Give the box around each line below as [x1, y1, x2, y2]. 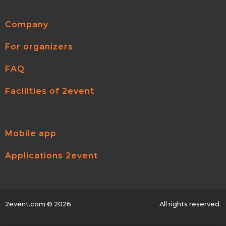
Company [5, 20, 48, 30]
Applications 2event [5, 151, 98, 161]
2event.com [5, 200, 45, 208]
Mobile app [5, 129, 56, 139]
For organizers [5, 42, 73, 52]
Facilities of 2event [5, 86, 94, 96]
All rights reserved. [159, 200, 221, 208]
